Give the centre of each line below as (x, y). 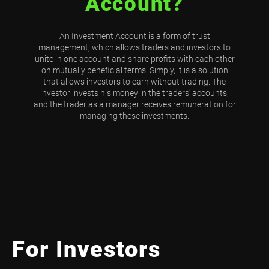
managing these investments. (134, 116)
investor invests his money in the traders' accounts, (134, 93)
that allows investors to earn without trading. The (134, 81)
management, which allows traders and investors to (134, 47)
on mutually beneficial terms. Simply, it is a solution (134, 70)
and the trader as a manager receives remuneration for (134, 104)
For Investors (86, 249)
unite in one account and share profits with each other (134, 59)
